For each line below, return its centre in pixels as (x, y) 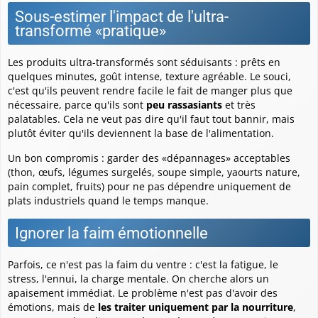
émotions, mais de (53, 307)
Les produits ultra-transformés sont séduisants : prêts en (144, 62)
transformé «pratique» (91, 30)
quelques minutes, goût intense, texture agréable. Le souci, (149, 76)
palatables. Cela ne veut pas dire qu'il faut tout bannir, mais (151, 119)
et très (239, 104)
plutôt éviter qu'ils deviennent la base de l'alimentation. (141, 133)
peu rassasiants (184, 104)
